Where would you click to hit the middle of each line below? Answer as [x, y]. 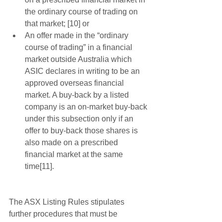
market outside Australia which [79, 59]
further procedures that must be [64, 214]
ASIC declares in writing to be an [83, 71]
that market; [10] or [59, 24]
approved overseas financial [75, 83]
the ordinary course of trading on [82, 12]
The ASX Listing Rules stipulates [68, 202]
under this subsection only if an [80, 119]
